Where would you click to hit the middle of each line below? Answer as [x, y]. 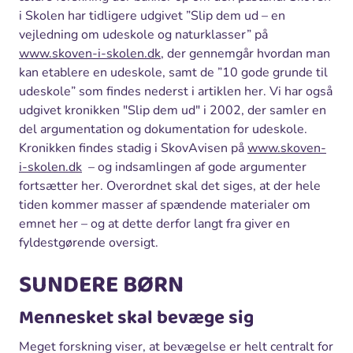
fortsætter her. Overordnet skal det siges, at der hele [170, 186]
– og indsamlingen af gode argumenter [194, 167]
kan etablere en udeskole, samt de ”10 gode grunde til [173, 72]
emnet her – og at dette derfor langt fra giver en [154, 223]
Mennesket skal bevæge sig [136, 318]
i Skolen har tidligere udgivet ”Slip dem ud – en [152, 15]
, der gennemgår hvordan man [245, 53]
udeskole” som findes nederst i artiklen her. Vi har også [176, 91]
